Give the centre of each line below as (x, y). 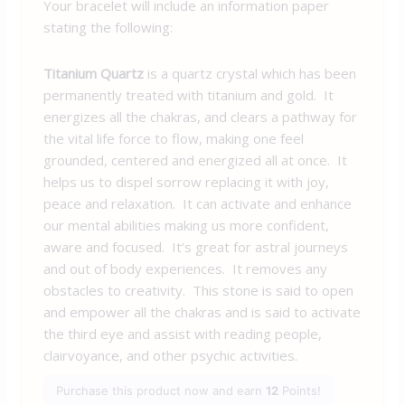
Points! (300, 390)
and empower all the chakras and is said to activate (202, 311)
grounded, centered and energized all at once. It (196, 160)
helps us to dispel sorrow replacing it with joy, (187, 181)
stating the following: (108, 28)
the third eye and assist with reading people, (183, 333)
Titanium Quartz (94, 73)
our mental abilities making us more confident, (187, 225)
